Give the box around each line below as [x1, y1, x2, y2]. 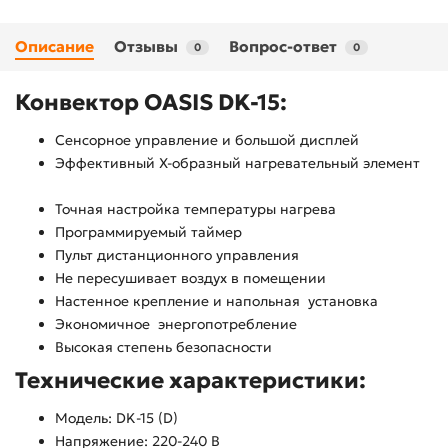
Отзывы [114, 37, 178, 57]
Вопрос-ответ [229, 37, 337, 57]
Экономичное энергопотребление [55, 315, 297, 334]
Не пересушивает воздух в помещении [55, 269, 362, 288]
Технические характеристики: [15, 366, 366, 395]
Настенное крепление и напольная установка [55, 292, 378, 311]
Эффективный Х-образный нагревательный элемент [55, 154, 432, 173]
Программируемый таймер [55, 223, 258, 242]
